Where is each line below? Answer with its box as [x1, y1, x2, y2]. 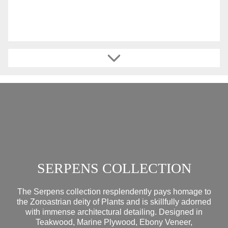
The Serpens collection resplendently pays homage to [17, 187, 211, 196]
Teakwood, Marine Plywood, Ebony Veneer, [36, 217, 192, 226]
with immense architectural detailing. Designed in [25, 207, 203, 216]
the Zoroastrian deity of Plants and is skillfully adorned [17, 197, 211, 206]
